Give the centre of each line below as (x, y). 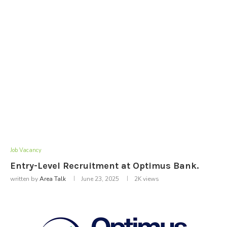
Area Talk (53, 179)
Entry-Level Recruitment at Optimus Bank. (104, 165)
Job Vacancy (26, 150)
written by (25, 179)
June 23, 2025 (100, 179)
